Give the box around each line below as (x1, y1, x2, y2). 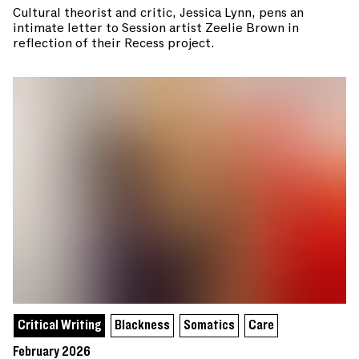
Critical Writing (18, 317, 101, 333)
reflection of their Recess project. (13, 34, 215, 52)
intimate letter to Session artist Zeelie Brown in (13, 18, 299, 37)
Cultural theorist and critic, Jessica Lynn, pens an (13, 3, 304, 22)
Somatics (184, 317, 235, 333)
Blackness (115, 317, 170, 333)
